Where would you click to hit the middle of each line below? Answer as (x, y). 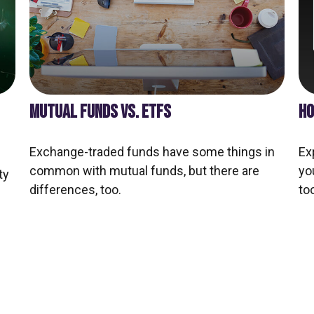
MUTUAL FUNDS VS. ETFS (101, 112)
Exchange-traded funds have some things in (152, 151)
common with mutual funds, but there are (145, 170)
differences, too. (76, 189)
